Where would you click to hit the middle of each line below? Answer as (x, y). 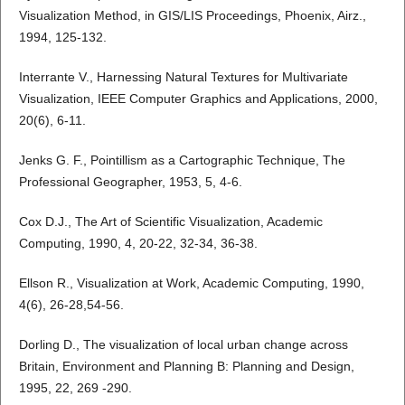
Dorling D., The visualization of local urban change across (183, 345)
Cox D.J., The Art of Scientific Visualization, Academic (170, 222)
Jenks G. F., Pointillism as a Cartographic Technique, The (182, 160)
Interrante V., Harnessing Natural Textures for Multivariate (183, 77)
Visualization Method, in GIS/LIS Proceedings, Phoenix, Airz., (192, 16)
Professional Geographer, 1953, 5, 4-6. (130, 182)
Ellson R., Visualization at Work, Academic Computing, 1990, (191, 283)
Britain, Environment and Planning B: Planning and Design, (186, 367)
